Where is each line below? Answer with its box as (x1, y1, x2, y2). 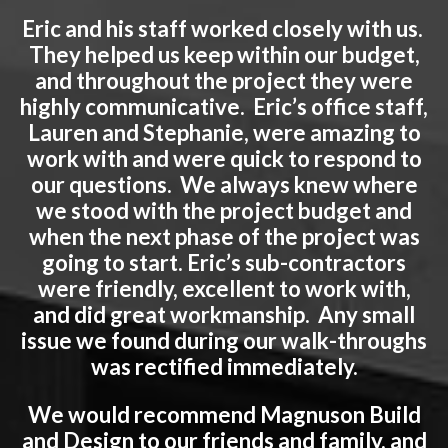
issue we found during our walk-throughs (21, 327, 427, 355)
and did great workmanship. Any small (33, 301, 415, 329)
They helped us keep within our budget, (28, 41, 420, 69)
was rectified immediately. (90, 353, 358, 381)
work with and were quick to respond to (26, 145, 422, 173)
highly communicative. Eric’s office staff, (20, 93, 428, 121)
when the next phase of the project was (28, 223, 420, 251)
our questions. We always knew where (30, 171, 418, 199)
